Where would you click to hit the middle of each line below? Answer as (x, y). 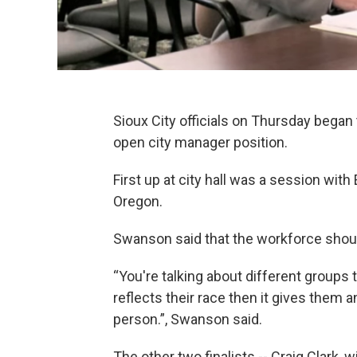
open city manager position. (200, 142)
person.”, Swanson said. (188, 319)
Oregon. (138, 201)
